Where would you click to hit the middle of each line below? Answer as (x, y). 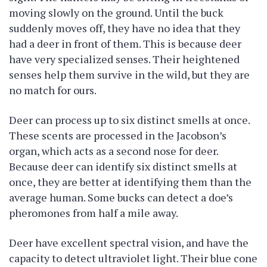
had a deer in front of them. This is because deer (125, 44)
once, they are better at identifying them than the (130, 182)
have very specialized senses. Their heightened (124, 59)
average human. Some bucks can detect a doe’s (121, 197)
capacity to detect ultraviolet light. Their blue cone (133, 258)
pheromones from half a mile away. (94, 213)
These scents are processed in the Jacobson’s (118, 135)
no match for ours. (53, 90)
